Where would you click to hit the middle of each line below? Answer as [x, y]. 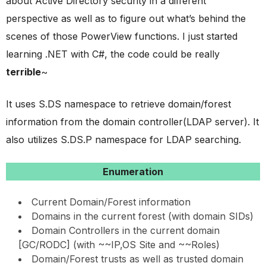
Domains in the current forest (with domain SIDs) [142, 216]
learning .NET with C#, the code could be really [113, 54]
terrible [23, 72]
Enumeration [133, 171]
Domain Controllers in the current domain [126, 230]
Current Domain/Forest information [111, 202]
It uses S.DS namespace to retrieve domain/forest [118, 104]
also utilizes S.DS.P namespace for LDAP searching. [123, 139]
